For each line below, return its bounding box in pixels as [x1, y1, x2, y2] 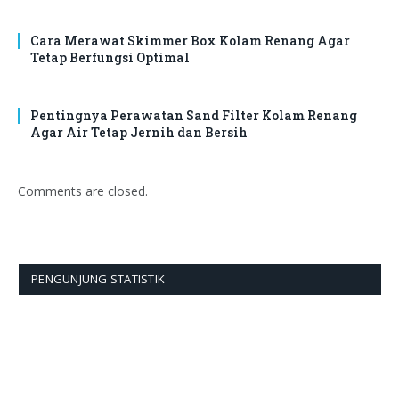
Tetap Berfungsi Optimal [30, 48, 190, 66]
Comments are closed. [18, 182, 148, 199]
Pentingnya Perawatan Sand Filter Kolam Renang [30, 106, 357, 124]
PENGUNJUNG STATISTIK [31, 270, 166, 287]
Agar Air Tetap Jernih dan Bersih [30, 123, 248, 141]
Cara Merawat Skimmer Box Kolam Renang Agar [30, 31, 350, 49]
